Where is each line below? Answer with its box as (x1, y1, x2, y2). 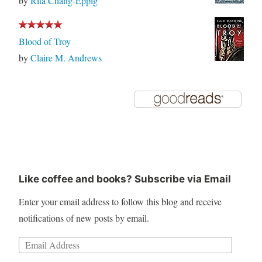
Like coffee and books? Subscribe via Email (18, 173, 231, 185)
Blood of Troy (18, 35, 71, 47)
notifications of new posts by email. (18, 211, 149, 224)
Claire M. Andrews (30, 51, 102, 64)
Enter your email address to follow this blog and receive (18, 195, 222, 208)
